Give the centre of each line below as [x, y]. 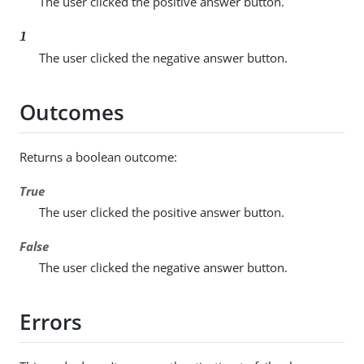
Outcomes [72, 112]
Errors [51, 321]
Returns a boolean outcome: [98, 157]
